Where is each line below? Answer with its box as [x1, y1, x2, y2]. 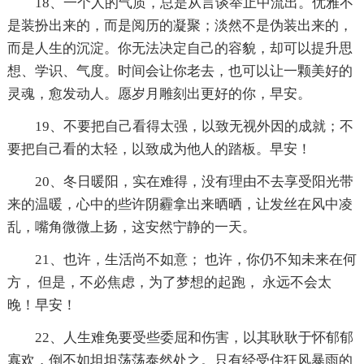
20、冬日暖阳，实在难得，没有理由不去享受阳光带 [34, 173, 353, 189]
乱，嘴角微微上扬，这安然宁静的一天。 [6, 219, 256, 235]
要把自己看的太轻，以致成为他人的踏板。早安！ [6, 141, 311, 157]
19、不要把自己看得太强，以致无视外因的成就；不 [34, 118, 353, 134]
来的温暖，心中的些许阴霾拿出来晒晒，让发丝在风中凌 [6, 196, 353, 212]
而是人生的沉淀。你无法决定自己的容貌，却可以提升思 [6, 40, 353, 56]
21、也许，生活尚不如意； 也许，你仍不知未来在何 [34, 251, 357, 267]
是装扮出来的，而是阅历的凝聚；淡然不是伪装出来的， [6, 17, 353, 33]
